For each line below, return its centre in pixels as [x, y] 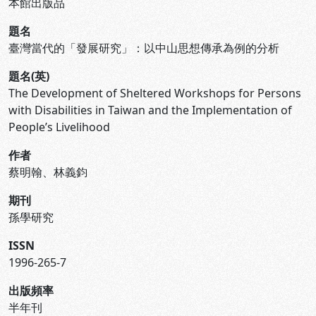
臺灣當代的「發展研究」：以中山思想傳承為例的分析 [144, 48]
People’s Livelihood [59, 127]
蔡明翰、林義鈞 [48, 172]
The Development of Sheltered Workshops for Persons [155, 93]
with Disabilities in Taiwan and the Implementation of [150, 110]
